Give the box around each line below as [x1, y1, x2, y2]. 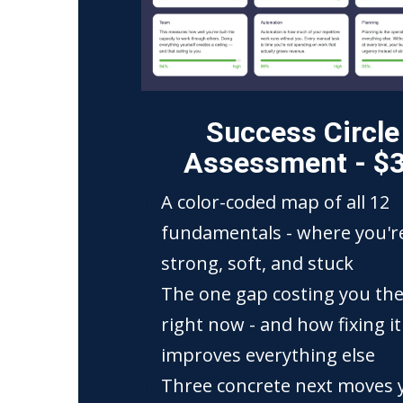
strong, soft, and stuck [161, 251, 354, 275]
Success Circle [205, 115, 399, 149]
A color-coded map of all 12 [161, 190, 390, 214]
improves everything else [161, 343, 375, 367]
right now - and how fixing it [161, 312, 401, 336]
